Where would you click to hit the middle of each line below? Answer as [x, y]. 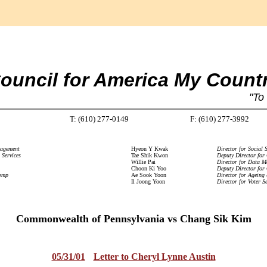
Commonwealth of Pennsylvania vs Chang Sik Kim [133, 219]
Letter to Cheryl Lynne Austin [154, 257]
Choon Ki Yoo [148, 168]
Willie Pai [143, 162]
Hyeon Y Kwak [149, 149]
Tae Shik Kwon [149, 155]
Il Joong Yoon [148, 181]
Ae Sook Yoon [148, 175]
